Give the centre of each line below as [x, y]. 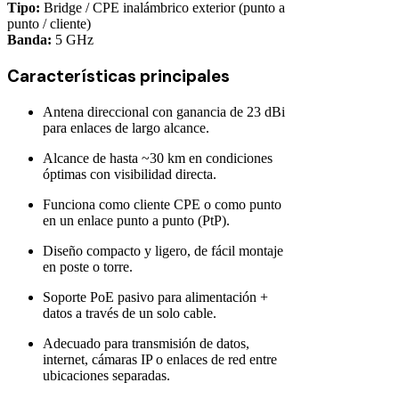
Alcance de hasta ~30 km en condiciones [158, 158]
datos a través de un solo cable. [130, 313]
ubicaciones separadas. [106, 375]
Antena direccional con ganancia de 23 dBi [164, 111]
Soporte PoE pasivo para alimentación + [155, 297]
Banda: [29, 40]
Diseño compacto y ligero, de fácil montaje [163, 250]
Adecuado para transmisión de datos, [146, 343]
